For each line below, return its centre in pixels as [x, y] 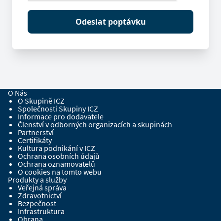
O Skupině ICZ [41, 100]
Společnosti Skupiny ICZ [58, 108]
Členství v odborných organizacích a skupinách [95, 124]
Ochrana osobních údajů [59, 156]
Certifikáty [35, 140]
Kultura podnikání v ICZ [56, 148]
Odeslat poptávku [110, 21]
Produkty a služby [37, 179]
